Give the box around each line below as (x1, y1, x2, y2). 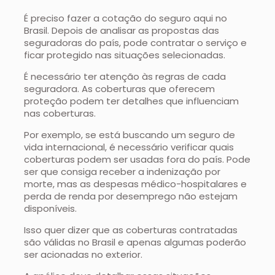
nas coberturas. (24, 107, 96, 120)
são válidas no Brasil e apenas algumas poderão (24, 236, 247, 249)
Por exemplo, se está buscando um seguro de (24, 128, 236, 142)
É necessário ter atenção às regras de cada (24, 70, 227, 83)
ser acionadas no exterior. (24, 248, 143, 261)
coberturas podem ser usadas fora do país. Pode (24, 153, 251, 166)
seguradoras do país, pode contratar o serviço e (24, 36, 247, 50)
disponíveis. (24, 202, 77, 215)
